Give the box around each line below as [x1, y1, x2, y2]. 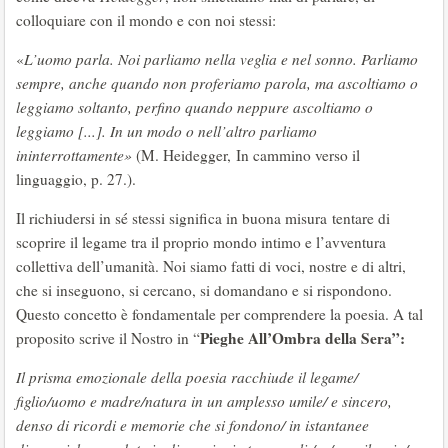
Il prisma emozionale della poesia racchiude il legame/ [16, 367, 358, 387]
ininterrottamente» [16, 145, 136, 165]
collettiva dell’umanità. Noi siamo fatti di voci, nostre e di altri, [16, 256, 406, 276]
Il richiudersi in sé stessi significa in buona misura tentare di [16, 208, 390, 228]
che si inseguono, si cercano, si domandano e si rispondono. [16, 280, 392, 300]
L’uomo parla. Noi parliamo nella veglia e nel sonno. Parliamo [24, 49, 418, 69]
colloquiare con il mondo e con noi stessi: [16, 10, 276, 30]
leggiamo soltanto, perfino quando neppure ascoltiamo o [16, 97, 373, 117]
